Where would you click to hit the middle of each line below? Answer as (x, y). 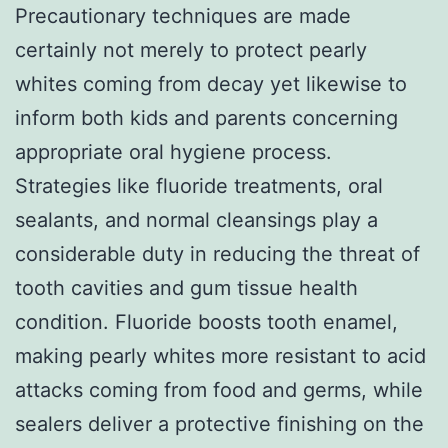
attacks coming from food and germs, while (219, 389)
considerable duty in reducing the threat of (217, 253)
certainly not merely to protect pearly (191, 49)
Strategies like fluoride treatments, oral (199, 185)
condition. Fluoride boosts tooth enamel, (206, 321)
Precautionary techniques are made (183, 15)
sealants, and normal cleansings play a (196, 219)
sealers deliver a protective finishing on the (219, 423)
